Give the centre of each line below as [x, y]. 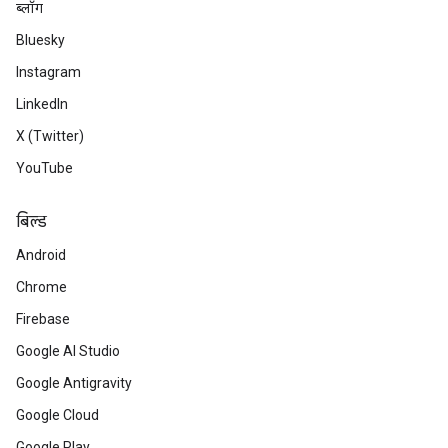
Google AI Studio [68, 351]
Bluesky [40, 40]
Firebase [43, 319]
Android [41, 255]
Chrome [41, 287]
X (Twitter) [50, 136]
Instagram [48, 72]
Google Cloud [57, 415]
